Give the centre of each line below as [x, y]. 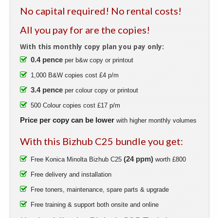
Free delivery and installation [71, 174]
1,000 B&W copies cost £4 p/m [75, 75]
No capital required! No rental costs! [101, 11]
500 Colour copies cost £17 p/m [75, 105]
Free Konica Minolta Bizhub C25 [77, 159]
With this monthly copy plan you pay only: [92, 47]
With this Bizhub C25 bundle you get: [101, 141]
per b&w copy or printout [99, 60]
